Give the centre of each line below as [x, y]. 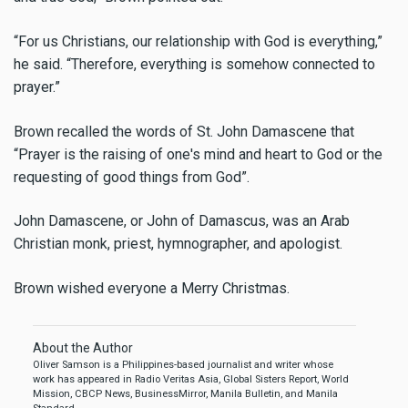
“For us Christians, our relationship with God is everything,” [198, 41]
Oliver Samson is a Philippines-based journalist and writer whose [183, 365]
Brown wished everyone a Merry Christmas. [152, 289]
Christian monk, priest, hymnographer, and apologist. [178, 244]
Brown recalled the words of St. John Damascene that [184, 131]
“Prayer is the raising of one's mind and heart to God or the [198, 154]
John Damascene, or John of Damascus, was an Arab [182, 221]
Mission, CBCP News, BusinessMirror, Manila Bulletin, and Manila [185, 394]
